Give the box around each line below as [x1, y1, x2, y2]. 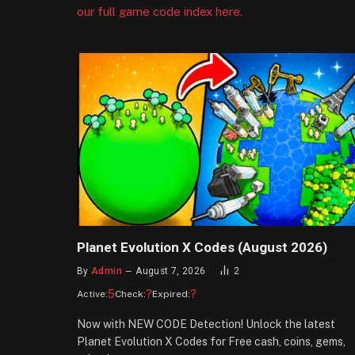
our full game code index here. [77, 5, 242, 18]
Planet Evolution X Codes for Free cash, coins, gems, [77, 335, 345, 349]
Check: [115, 288, 146, 300]
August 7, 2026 [136, 265, 206, 277]
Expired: [152, 288, 190, 300]
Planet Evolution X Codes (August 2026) [77, 239, 327, 256]
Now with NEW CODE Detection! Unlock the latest [77, 318, 335, 331]
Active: [77, 288, 108, 300]
